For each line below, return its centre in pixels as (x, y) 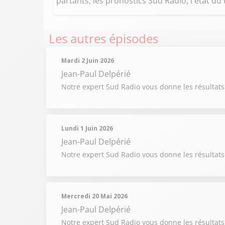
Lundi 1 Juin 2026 (87, 128)
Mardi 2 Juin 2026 (88, 61)
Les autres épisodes (103, 38)
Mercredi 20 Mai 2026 (94, 196)
